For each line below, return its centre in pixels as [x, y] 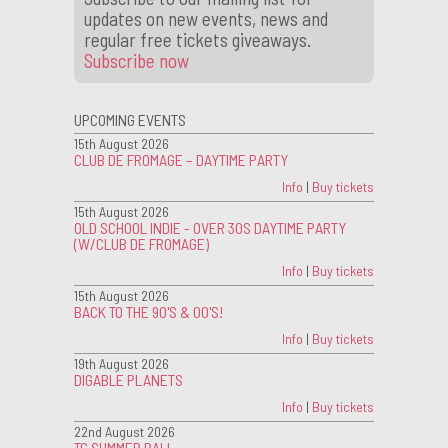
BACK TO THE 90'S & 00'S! [148, 311]
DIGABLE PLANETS [128, 379]
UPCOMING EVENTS [130, 119]
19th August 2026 [121, 363]
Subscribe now [136, 60]
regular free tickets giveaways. [197, 39]
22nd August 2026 [124, 431]
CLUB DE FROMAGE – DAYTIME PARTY [181, 159]
